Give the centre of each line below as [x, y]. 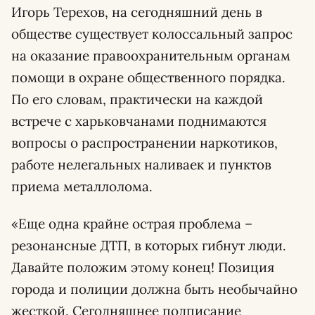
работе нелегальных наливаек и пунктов [141, 165]
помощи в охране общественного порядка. [148, 77]
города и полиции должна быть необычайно [154, 289]
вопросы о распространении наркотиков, [144, 143]
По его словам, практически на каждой [137, 99]
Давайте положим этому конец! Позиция [143, 267]
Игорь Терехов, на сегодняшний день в [137, 12]
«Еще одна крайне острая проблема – [132, 224]
